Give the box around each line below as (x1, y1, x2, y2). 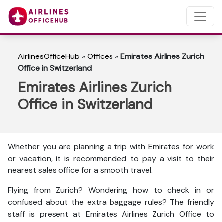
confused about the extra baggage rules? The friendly (8, 197, 214, 207)
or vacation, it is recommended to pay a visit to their (8, 153, 214, 164)
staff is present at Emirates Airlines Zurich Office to (8, 209, 214, 219)
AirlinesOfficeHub (18, 51, 80, 61)
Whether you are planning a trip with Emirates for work (8, 141, 214, 152)
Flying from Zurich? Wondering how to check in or (8, 185, 214, 195)
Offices (87, 51, 113, 61)
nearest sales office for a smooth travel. (8, 165, 155, 175)
